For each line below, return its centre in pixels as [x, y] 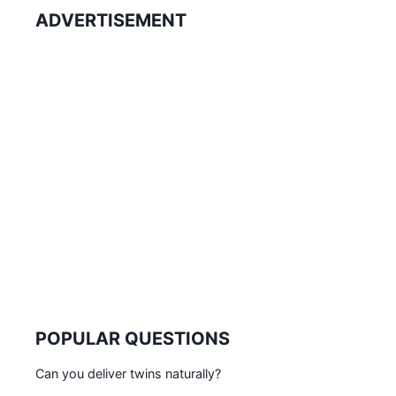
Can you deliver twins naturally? [128, 374]
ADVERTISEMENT [111, 21]
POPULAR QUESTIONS [133, 339]
